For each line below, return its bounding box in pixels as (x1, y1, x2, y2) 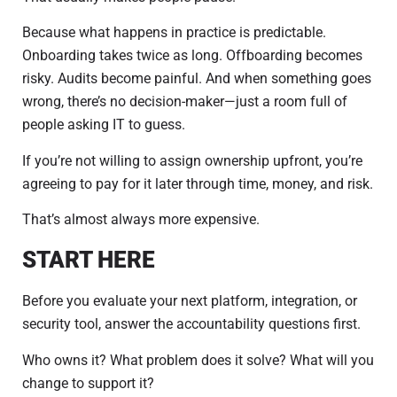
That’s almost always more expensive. (22, 210, 260, 228)
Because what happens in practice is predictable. (22, 24, 326, 42)
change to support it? (22, 374, 154, 392)
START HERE (22, 246, 155, 274)
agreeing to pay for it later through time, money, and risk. (22, 175, 373, 192)
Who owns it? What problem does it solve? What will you (22, 351, 374, 369)
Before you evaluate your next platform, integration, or (22, 292, 357, 310)
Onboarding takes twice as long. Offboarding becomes (22, 47, 362, 65)
